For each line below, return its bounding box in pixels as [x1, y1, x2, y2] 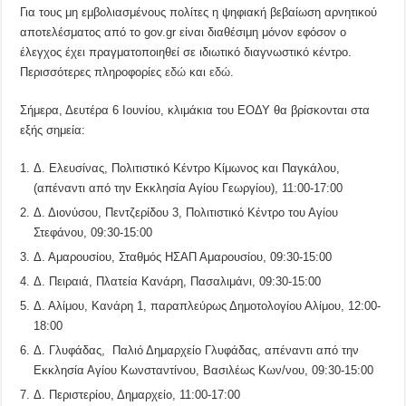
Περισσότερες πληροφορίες [20, 64, 166, 79]
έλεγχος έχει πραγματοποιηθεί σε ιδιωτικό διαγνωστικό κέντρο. [20, 44, 353, 59]
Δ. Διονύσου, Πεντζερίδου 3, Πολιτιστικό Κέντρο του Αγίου [34, 205, 339, 219]
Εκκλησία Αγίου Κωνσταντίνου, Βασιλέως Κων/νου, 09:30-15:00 [34, 362, 374, 377]
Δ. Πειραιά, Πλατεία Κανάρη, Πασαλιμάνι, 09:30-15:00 [34, 274, 322, 288]
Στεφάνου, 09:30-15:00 [34, 225, 153, 239]
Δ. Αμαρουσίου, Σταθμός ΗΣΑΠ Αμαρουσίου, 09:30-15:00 [34, 249, 333, 264]
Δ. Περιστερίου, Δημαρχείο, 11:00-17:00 [34, 387, 241, 401]
